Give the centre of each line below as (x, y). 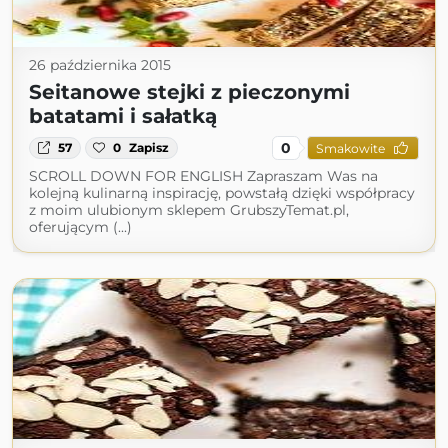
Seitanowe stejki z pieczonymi (189, 92)
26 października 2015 (100, 65)
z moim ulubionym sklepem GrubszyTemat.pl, (189, 210)
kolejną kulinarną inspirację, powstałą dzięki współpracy (222, 193)
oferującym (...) (80, 227)
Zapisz (149, 147)
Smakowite (350, 148)
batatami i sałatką (123, 116)
